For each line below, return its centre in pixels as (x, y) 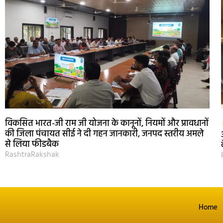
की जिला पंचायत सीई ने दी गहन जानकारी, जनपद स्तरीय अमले (104, 134)
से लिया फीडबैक (32, 145)
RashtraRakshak (32, 155)
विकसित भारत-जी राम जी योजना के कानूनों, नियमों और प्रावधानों (107, 124)
